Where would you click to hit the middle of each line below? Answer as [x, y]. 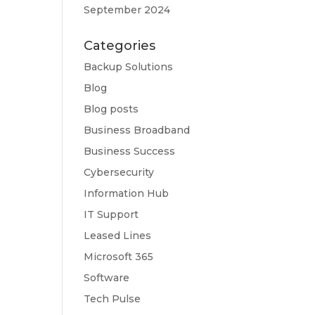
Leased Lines [118, 236]
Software [107, 278]
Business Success [130, 151]
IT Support [111, 214]
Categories [120, 46]
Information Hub [127, 193]
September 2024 [127, 10]
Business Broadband [137, 130]
